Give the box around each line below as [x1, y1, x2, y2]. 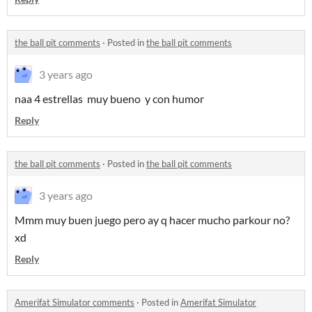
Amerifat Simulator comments [15, 297, 134, 308]
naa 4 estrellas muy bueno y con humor [15, 92, 204, 105]
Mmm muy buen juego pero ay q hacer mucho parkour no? [15, 213, 290, 226]
